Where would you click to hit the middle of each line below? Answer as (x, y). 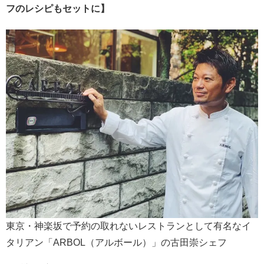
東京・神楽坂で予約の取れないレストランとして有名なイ (128, 226)
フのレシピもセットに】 (58, 8)
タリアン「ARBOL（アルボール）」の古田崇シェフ (116, 243)
